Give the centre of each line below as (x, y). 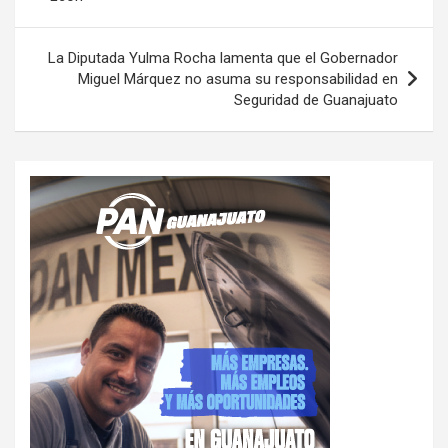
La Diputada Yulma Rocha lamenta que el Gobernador (223, 58)
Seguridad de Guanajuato (316, 100)
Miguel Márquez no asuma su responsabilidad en (238, 79)
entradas (65, 24)
